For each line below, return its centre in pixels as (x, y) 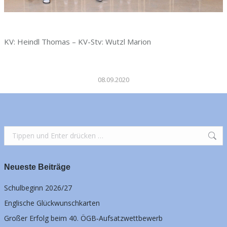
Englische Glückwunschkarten (52, 203)
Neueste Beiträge (37, 167)
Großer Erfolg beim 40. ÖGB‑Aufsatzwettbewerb (83, 218)
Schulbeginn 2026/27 (38, 187)
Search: (16, 132)
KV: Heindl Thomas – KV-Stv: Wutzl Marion (78, 41)
